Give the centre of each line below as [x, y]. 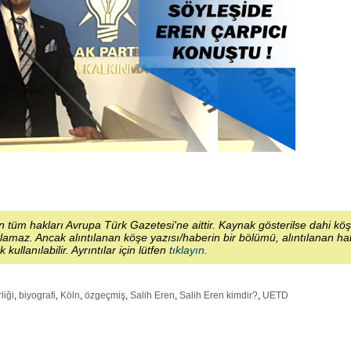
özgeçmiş [105, 295]
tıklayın [187, 250]
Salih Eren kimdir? [219, 295]
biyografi [37, 295]
